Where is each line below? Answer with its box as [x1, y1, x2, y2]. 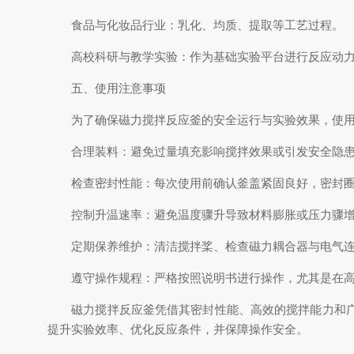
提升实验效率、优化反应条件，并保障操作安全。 [47, 322, 308, 336]
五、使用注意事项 [47, 81, 166, 95]
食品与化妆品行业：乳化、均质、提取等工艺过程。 [47, 18, 344, 32]
